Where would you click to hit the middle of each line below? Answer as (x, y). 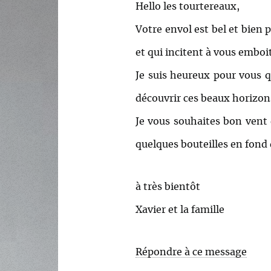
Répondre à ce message (191, 253)
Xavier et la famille (180, 210)
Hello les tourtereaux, (188, 7)
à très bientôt (168, 187)
